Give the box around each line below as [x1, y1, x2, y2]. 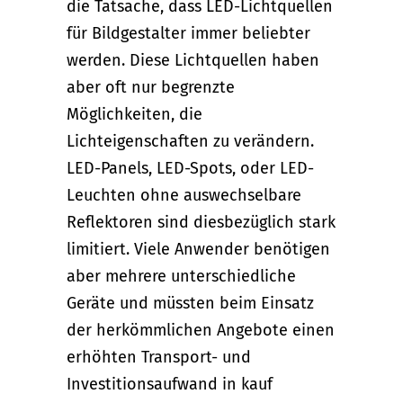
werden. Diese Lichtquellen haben [67, 50, 319, 71]
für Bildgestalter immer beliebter [67, 23, 310, 44]
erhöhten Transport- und [67, 347, 251, 368]
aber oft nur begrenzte [67, 77, 235, 98]
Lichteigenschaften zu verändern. [67, 131, 314, 152]
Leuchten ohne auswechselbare [67, 185, 301, 206]
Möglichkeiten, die [67, 104, 202, 125]
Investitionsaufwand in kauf [67, 374, 273, 395]
